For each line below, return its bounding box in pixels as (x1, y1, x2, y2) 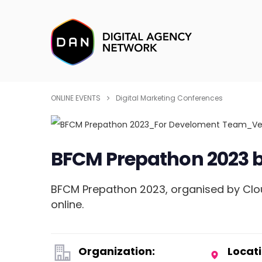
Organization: (78, 244, 156, 259)
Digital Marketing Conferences (116, 93, 223, 103)
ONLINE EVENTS (51, 93, 101, 103)
